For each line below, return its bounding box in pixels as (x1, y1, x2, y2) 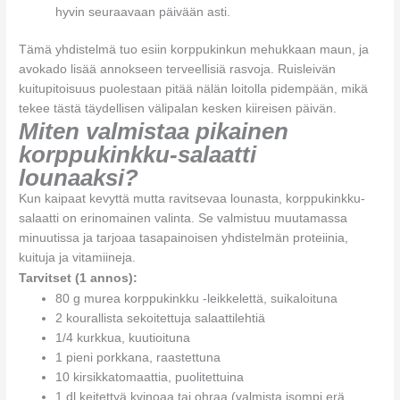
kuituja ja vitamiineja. (19, 251, 137, 265)
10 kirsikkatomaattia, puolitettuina (55, 371, 245, 385)
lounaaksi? (19, 164, 139, 192)
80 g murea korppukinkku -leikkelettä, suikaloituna (55, 292, 338, 306)
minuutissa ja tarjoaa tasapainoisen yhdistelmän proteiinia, (19, 231, 349, 246)
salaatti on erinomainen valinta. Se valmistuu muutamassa (19, 212, 348, 226)
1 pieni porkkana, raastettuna (55, 351, 221, 365)
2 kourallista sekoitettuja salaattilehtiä (55, 312, 266, 326)
